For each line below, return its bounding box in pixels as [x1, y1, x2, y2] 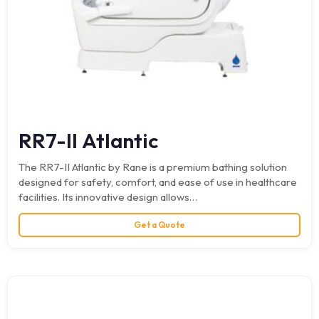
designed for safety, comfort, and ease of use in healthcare [19, 175, 297, 189]
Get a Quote [134, 219, 185, 231]
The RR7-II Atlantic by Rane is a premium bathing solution [19, 160, 287, 174]
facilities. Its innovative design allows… [19, 190, 197, 204]
